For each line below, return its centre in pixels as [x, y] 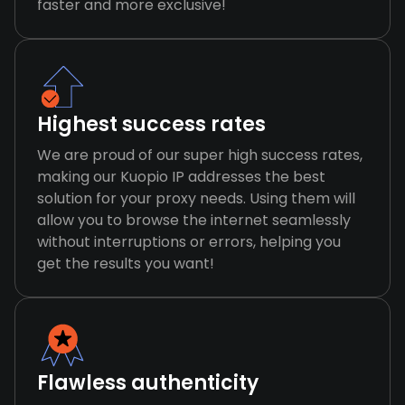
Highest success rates [151, 124]
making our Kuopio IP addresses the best [181, 177]
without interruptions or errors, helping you [189, 242]
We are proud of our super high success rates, [200, 155]
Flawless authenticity [148, 383]
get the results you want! [126, 264]
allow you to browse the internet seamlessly [194, 220]
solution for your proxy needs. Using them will [196, 198]
